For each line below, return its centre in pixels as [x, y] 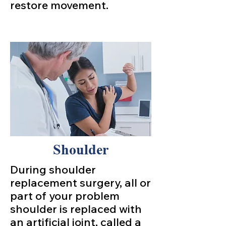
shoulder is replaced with [76, 209]
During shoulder [53, 169]
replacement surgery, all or [80, 183]
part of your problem [65, 196]
